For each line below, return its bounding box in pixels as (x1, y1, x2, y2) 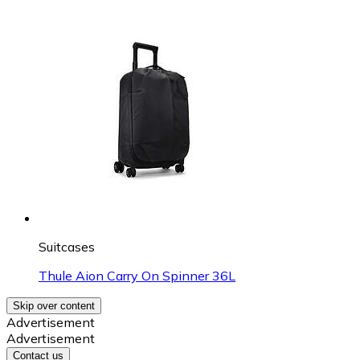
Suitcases (39, 238, 95, 255)
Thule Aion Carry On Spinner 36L (39, 267, 235, 284)
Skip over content (13, 299, 95, 312)
